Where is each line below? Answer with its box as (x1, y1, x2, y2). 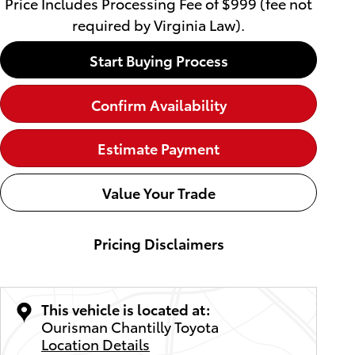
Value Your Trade (101, 182, 216, 203)
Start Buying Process (89, 49, 228, 70)
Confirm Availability (90, 94, 227, 114)
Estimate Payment (97, 138, 219, 158)
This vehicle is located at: (41, 299, 210, 319)
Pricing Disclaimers (93, 233, 224, 254)
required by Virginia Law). (72, 13, 245, 34)
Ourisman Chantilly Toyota (41, 316, 219, 337)
